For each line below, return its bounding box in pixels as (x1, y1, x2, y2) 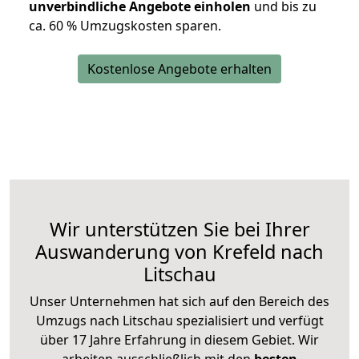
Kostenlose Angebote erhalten (87, 60, 272, 79)
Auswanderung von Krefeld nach (35, 239, 324, 265)
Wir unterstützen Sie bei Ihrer (49, 216, 310, 243)
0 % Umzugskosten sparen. (56, 17, 221, 35)
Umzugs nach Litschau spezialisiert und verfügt (35, 312, 324, 330)
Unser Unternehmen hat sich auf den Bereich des (30, 292, 329, 311)
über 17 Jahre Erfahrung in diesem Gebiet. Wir (40, 331, 319, 349)
